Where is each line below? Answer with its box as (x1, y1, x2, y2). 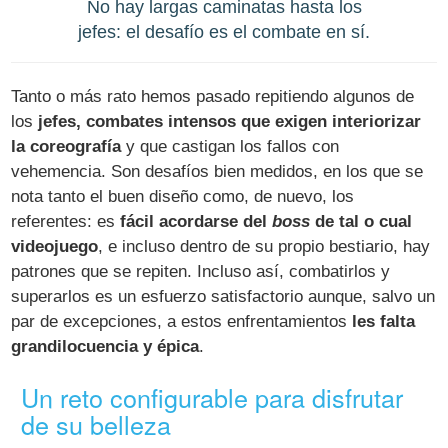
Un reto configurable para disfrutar (21, 378, 404, 415)
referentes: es (11, 211, 121, 231)
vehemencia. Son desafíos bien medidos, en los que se (11, 161, 424, 181)
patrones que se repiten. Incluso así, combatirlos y (11, 261, 391, 281)
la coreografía (11, 136, 122, 156)
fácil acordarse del (120, 211, 273, 231)
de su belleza (21, 405, 172, 442)
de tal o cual (310, 211, 413, 231)
